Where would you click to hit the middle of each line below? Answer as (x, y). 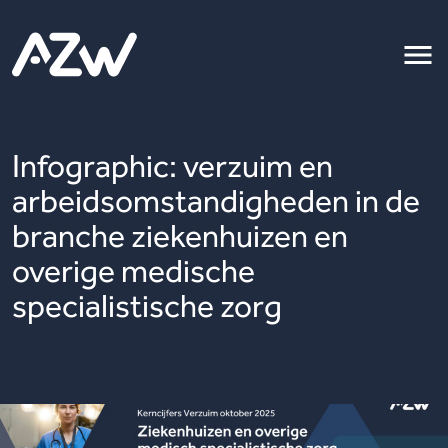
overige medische (133, 271)
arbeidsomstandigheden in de (216, 201)
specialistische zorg (147, 306)
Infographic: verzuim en (172, 166)
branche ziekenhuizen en (180, 236)
